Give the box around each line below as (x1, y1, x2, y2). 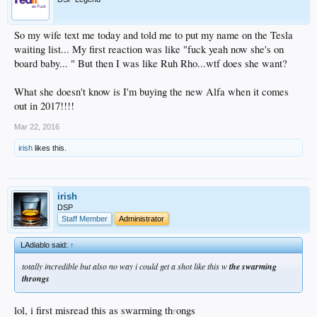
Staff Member (62, 214, 108, 223)
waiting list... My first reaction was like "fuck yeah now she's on (14, 42, 284, 56)
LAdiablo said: (21, 240, 70, 249)
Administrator (119, 214, 164, 223)
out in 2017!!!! (14, 98, 74, 113)
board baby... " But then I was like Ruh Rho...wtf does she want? (14, 56, 287, 70)
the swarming (229, 260, 277, 272)
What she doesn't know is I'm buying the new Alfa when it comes (14, 84, 289, 98)
